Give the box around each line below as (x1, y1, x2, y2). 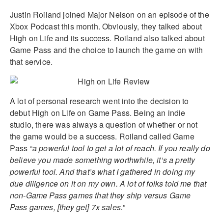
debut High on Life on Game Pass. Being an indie (10, 107, 186, 118)
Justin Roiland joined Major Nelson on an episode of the (10, 8, 209, 20)
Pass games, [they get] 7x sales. (10, 201, 123, 213)
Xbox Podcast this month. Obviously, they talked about (10, 20, 202, 32)
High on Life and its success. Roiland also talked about (10, 32, 205, 44)
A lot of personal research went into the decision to (10, 95, 189, 107)
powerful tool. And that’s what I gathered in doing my (10, 165, 195, 177)
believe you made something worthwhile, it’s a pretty (10, 154, 195, 165)
